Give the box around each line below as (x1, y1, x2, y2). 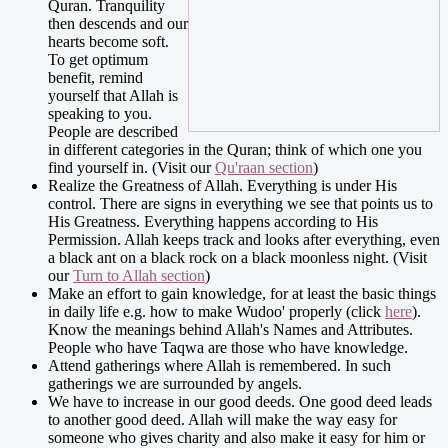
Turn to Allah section (73, 266, 205, 284)
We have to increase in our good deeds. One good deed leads (48, 392, 432, 410)
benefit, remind (48, 68, 143, 86)
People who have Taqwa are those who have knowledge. (48, 338, 408, 356)
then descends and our (48, 14, 188, 32)
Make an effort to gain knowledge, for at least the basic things (48, 284, 436, 302)
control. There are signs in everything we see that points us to (48, 194, 433, 212)
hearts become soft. (48, 32, 169, 50)
